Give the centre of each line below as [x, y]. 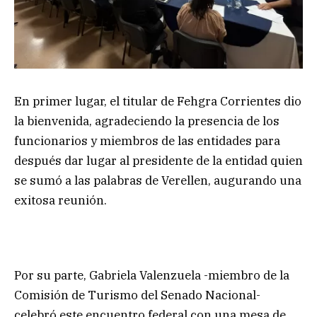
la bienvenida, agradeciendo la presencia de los [147, 121]
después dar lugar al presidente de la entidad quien [158, 160]
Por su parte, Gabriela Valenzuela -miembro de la [152, 275]
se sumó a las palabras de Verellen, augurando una [158, 180]
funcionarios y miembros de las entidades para [147, 140]
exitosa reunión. [60, 200]
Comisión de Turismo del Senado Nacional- [137, 295]
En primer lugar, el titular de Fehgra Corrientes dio [158, 101]
